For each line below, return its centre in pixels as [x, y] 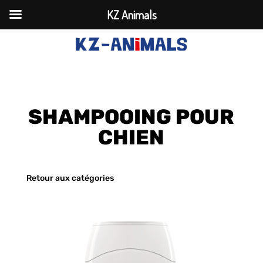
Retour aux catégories [70, 178]
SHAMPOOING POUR [131, 117]
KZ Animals [131, 15]
